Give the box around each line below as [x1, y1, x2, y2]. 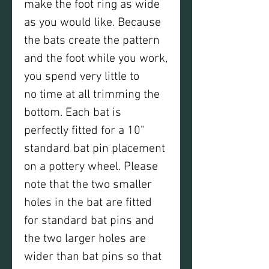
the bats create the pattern [24, 34, 160, 48]
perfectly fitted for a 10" [24, 124, 144, 138]
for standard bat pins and [24, 214, 154, 228]
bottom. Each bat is [24, 106, 121, 120]
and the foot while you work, [24, 52, 168, 66]
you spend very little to [24, 70, 139, 84]
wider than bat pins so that [24, 250, 162, 264]
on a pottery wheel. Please [24, 160, 158, 174]
